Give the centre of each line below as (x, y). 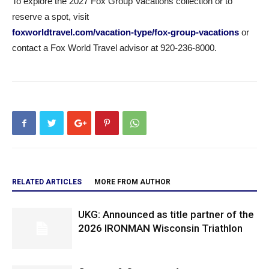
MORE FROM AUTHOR (132, 182)
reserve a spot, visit (50, 17)
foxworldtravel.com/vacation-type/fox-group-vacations (125, 32)
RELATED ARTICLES (47, 182)
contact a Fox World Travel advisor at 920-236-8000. (114, 48)
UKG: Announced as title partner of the (166, 214)
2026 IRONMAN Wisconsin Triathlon (160, 228)
